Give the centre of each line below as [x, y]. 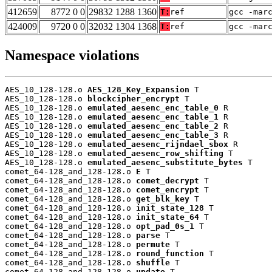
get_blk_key [163, 199]
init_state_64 [168, 217]
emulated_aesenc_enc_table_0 [153, 108]
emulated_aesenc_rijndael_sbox [158, 144]
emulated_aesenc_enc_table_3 [153, 135]
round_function [170, 254]
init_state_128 [170, 208]
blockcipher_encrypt [134, 99]
